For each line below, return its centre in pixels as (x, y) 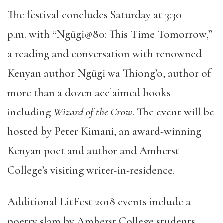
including (30, 112)
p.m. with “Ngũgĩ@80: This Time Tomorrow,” (110, 34)
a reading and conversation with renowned (105, 54)
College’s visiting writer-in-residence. (91, 170)
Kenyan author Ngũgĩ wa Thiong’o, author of (109, 73)
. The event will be (173, 112)
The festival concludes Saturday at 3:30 (95, 15)
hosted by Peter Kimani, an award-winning (104, 131)
